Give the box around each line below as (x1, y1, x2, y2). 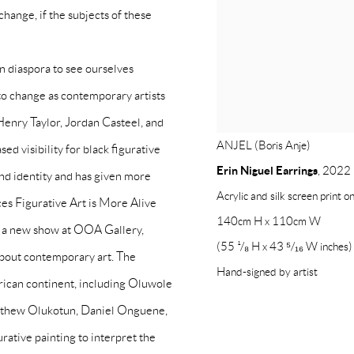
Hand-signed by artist (217, 265, 318, 279)
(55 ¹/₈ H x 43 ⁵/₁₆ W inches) (217, 240, 352, 254)
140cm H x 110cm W (217, 215, 321, 228)
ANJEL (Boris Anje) (217, 139, 311, 153)
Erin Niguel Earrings (217, 164, 318, 178)
